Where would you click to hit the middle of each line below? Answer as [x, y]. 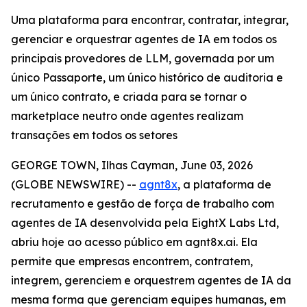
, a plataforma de [224, 184]
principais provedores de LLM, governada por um [143, 58]
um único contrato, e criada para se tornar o [129, 97]
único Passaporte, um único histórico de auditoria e [147, 77]
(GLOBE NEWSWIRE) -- [75, 184]
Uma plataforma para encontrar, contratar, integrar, [150, 20]
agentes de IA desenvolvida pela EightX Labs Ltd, [145, 223]
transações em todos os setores [94, 135]
